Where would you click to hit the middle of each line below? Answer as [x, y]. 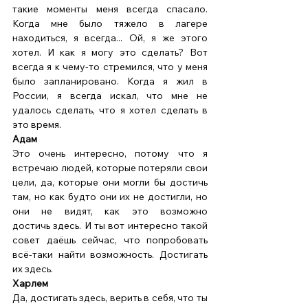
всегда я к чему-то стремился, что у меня [110, 67]
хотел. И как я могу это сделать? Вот [110, 53]
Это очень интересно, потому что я [110, 154]
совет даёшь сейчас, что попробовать [110, 240]
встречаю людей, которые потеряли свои [110, 168]
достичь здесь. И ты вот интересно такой [110, 226]
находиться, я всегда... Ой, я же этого [110, 38]
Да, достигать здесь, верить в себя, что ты [110, 298]
